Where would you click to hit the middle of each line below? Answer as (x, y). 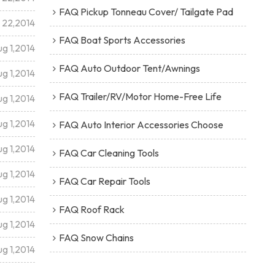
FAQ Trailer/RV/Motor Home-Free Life (140, 96)
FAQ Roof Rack (91, 209)
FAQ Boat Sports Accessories (122, 40)
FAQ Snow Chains (96, 237)
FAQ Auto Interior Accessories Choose (141, 124)
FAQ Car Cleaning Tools (109, 153)
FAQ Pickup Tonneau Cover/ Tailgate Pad (146, 11)
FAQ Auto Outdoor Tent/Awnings (129, 68)
